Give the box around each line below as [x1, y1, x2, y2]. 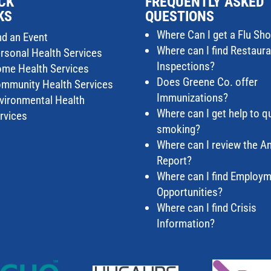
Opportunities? [157, 184, 223, 199]
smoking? [157, 122, 201, 136]
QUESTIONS [145, 7, 215, 25]
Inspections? [157, 59, 215, 73]
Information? [157, 216, 215, 230]
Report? [157, 153, 192, 168]
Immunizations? [157, 90, 229, 105]
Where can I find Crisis [157, 200, 257, 215]
